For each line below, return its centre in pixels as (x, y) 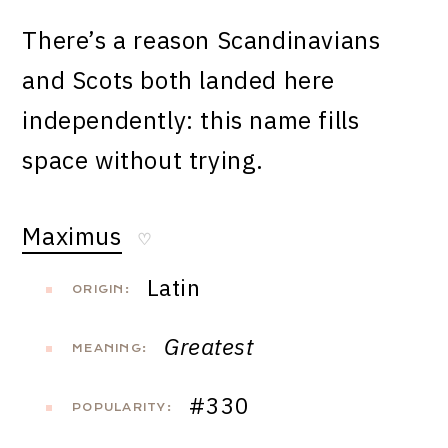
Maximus (72, 236)
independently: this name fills (191, 120)
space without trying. (143, 160)
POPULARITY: (122, 408)
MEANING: (109, 349)
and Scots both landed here (179, 80)
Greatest (209, 346)
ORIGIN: (101, 290)
